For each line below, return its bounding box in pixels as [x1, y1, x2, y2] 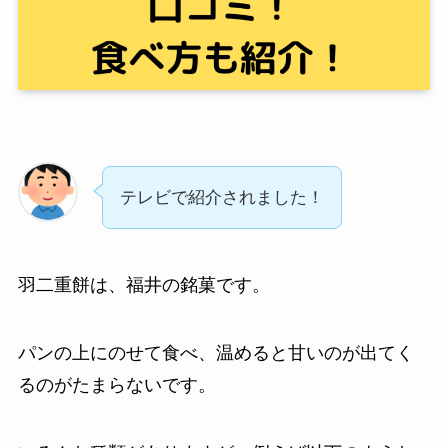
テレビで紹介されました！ [119, 188, 324, 208]
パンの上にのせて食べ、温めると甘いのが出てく [17, 342, 414, 363]
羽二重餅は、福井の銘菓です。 [17, 274, 270, 295]
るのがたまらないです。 [17, 374, 216, 395]
